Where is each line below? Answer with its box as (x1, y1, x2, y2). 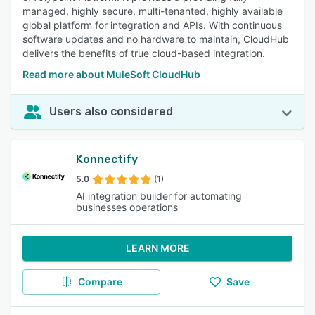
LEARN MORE (125, 242, 190, 254)
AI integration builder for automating (76, 190, 242, 202)
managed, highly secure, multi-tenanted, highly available (22, 5, 283, 17)
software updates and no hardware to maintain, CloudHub (22, 33, 289, 45)
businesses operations (76, 201, 178, 213)
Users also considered (49, 105, 173, 118)
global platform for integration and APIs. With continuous (22, 19, 282, 31)
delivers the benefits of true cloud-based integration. (22, 47, 265, 59)
